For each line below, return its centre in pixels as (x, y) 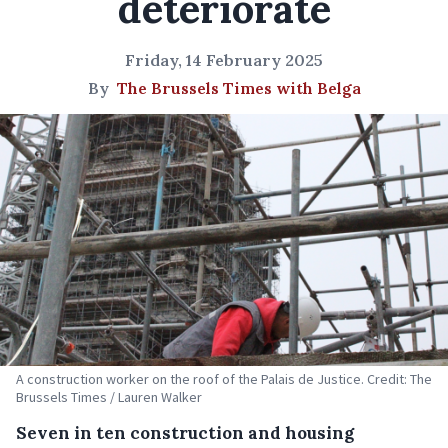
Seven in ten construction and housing (185, 433)
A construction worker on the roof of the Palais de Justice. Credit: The (224, 379)
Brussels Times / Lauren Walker (109, 397)
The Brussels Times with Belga (238, 88)
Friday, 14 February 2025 (224, 60)
